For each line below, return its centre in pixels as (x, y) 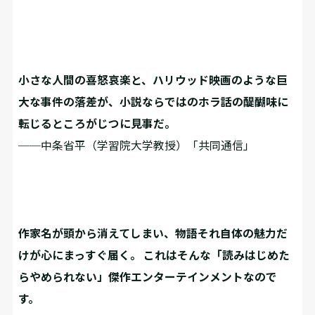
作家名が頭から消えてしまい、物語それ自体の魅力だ (153, 233)
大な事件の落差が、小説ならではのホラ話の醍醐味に (154, 102)
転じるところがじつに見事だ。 (97, 124)
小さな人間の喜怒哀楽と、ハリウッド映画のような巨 (153, 80)
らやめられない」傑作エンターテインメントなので (148, 277)
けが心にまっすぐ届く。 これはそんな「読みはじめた (154, 255)
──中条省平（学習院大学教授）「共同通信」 (137, 146)
